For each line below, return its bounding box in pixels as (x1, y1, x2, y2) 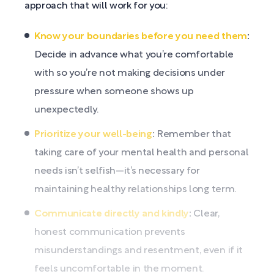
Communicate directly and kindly (34, 210, 190, 219)
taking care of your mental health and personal (34, 149, 249, 158)
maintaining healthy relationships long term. (34, 185, 236, 194)
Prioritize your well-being (34, 130, 152, 139)
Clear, (191, 210, 220, 219)
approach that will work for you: (24, 2, 168, 11)
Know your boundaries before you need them (34, 32, 247, 42)
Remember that (154, 130, 231, 139)
